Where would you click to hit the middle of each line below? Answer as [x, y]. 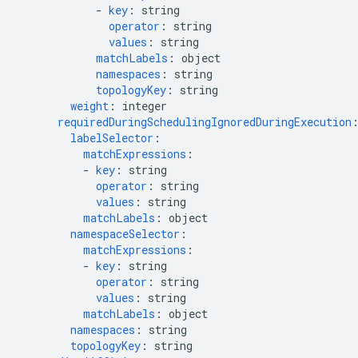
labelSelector [112, 138]
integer [145, 106]
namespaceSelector [125, 234]
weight [89, 106]
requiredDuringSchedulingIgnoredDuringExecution [205, 122]
